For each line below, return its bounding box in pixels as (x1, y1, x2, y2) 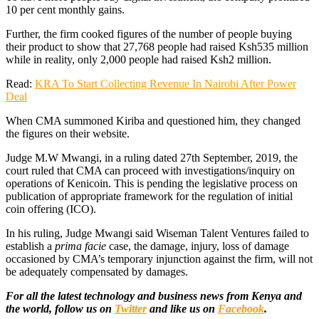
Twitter (115, 302, 147, 315)
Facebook (218, 302, 264, 315)
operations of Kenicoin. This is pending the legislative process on (6, 177, 298, 189)
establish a (6, 239, 55, 252)
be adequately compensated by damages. (6, 265, 188, 278)
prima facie (55, 239, 106, 252)
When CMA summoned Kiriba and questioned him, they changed (6, 114, 300, 127)
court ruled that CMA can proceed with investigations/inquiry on (6, 164, 295, 177)
